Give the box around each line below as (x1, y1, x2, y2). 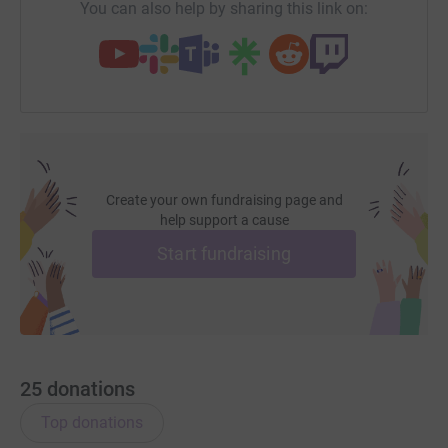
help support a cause (159, 211, 289, 228)
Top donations (41, 412, 143, 432)
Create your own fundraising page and (105, 191, 343, 208)
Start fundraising (157, 242, 291, 264)
